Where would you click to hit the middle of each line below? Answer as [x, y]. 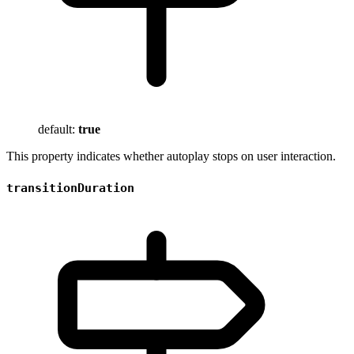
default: [58, 130]
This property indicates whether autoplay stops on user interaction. [171, 156]
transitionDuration [70, 188]
